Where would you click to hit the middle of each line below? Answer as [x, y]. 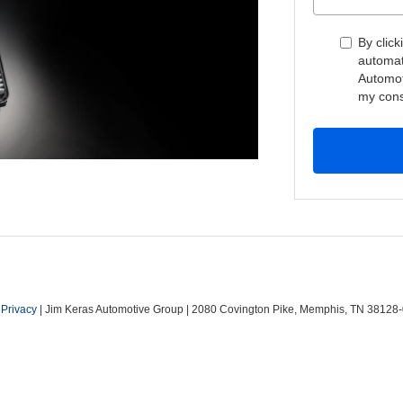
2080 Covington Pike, [243, 309]
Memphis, [322, 309]
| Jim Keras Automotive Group [110, 309]
